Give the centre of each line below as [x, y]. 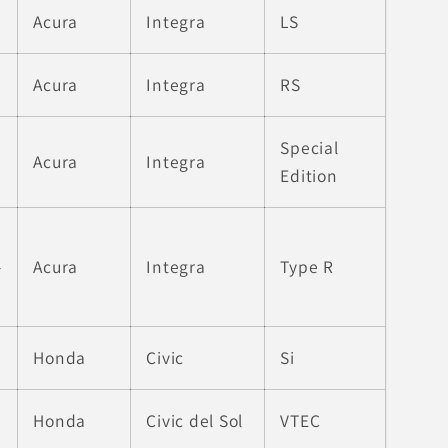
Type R [307, 266]
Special [309, 147]
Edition [309, 175]
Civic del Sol [195, 420]
